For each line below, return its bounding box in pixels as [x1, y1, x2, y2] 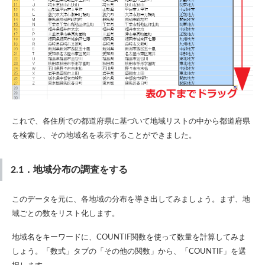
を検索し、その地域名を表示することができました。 [12, 131, 196, 140]
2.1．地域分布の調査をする [11, 164, 128, 174]
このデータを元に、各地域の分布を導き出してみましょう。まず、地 [12, 195, 250, 203]
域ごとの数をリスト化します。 [12, 209, 119, 218]
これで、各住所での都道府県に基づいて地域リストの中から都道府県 [12, 117, 250, 125]
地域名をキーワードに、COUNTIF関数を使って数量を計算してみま [12, 233, 246, 241]
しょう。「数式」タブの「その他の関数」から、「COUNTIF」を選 [12, 247, 246, 256]
